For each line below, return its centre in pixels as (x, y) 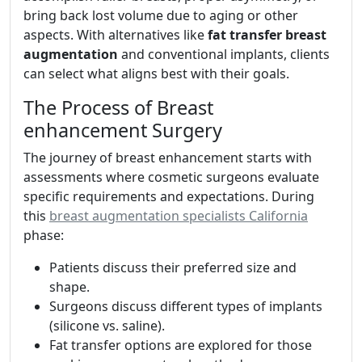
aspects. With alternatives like (116, 35)
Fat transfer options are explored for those (181, 345)
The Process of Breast (118, 107)
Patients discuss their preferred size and (173, 267)
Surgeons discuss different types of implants (186, 306)
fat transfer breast (267, 35)
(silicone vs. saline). (107, 326)
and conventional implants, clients (224, 54)
